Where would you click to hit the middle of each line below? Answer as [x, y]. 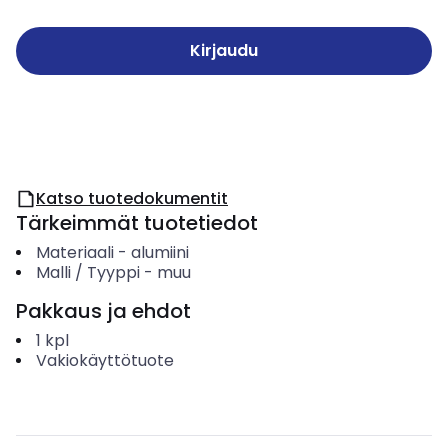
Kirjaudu [224, 50]
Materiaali [74, 252]
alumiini [159, 252]
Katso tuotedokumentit [132, 198]
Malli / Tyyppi [87, 272]
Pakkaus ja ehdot [103, 311]
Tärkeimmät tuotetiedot [137, 223]
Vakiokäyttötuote [104, 360]
